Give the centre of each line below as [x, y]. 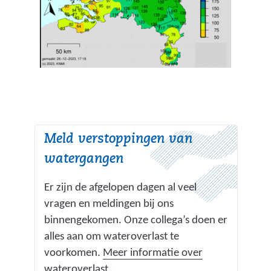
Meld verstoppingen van [118, 140]
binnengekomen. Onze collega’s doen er [135, 220]
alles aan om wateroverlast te [111, 237]
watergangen [83, 160]
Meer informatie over [152, 253]
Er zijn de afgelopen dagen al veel [120, 188]
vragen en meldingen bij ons [109, 204]
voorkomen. [73, 253]
